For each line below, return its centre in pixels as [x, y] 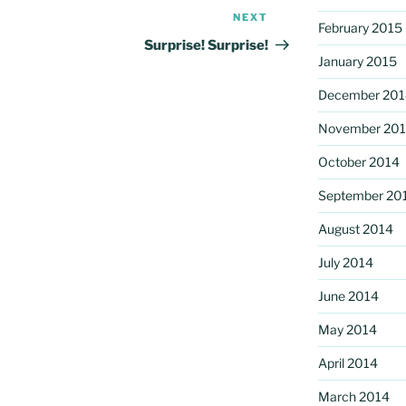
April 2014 [348, 362]
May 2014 [347, 329]
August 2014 [355, 228]
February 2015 [360, 27]
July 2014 [345, 262]
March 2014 [353, 396]
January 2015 [357, 61]
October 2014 [358, 161]
